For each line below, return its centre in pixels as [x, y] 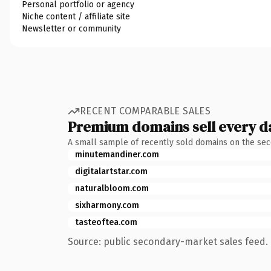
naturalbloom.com [112, 188]
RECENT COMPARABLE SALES [145, 111]
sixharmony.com [107, 205]
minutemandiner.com [117, 154]
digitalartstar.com [111, 171]
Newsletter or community [71, 28]
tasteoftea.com [106, 222]
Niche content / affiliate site [76, 16]
